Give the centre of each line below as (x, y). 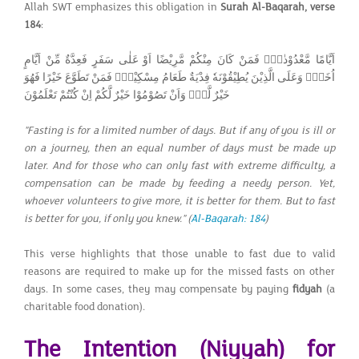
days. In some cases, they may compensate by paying (158, 289)
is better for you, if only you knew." (105, 218)
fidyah (307, 289)
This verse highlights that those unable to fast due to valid (179, 254)
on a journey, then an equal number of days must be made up (179, 148)
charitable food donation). (85, 307)
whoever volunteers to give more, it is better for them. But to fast (179, 201)
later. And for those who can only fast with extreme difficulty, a (179, 165)
